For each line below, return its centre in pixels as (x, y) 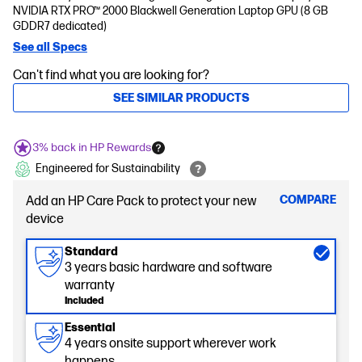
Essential (90, 328)
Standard (91, 252)
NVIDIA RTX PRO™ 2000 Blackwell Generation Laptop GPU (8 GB (170, 11)
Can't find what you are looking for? (111, 76)
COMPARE (308, 200)
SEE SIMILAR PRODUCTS (181, 98)
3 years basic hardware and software (168, 268)
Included (84, 301)
